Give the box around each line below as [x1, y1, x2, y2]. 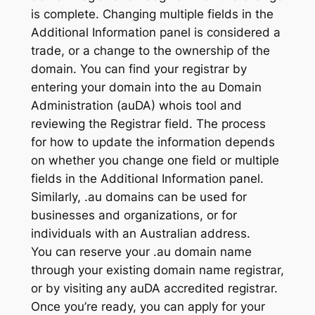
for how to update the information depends [30, 134, 275, 149]
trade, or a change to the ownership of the [30, 43, 270, 58]
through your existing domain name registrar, [30, 262, 284, 277]
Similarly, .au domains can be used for [30, 189, 247, 204]
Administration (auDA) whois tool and [30, 98, 242, 112]
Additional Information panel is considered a [30, 25, 281, 39]
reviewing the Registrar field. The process [30, 116, 266, 131]
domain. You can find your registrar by [30, 61, 247, 76]
